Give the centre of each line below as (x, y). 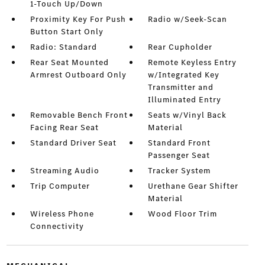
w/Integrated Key (184, 75)
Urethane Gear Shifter (193, 186)
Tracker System (180, 171)
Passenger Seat (179, 156)
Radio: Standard (63, 47)
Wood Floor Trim (183, 214)
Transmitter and (181, 88)
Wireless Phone (62, 214)
